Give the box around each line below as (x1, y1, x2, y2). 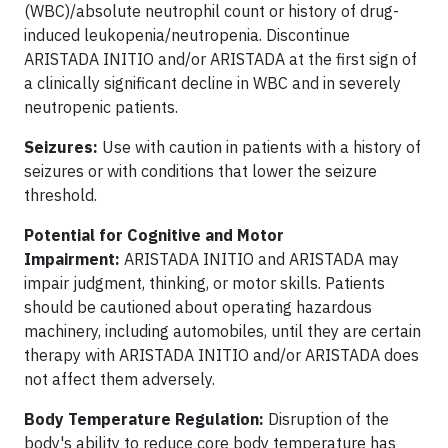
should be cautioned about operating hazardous (24, 296, 372, 317)
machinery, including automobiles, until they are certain (24, 320, 421, 341)
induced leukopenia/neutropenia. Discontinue (24, 24, 350, 45)
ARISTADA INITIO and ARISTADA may (124, 248, 399, 269)
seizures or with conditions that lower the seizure (24, 160, 377, 181)
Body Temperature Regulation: (24, 408, 264, 429)
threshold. (24, 184, 97, 205)
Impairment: (24, 248, 124, 269)
